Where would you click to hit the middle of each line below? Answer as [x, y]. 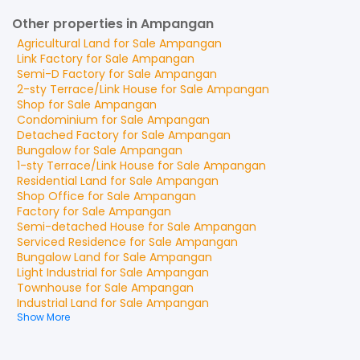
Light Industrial [57, 272]
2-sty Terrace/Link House [87, 89]
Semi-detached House [81, 227]
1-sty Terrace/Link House [86, 166]
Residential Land [62, 181]
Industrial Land [57, 303]
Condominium [57, 120]
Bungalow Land [59, 257]
